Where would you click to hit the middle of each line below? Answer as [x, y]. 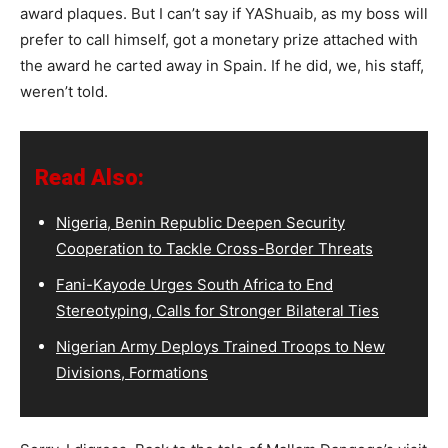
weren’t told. [64, 92]
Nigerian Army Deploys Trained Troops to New [220, 347]
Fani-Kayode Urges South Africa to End [194, 285]
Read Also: [89, 178]
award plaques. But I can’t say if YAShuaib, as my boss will [224, 14]
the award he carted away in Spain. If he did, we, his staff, [222, 66]
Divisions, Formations [132, 373]
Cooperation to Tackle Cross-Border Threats [214, 249]
